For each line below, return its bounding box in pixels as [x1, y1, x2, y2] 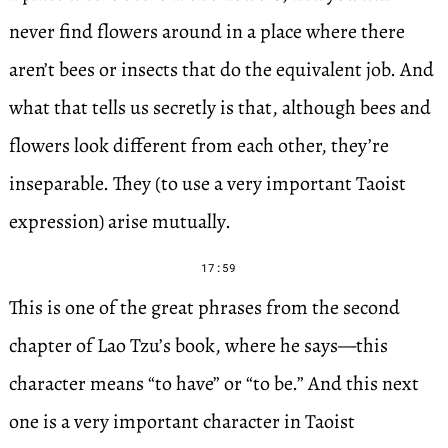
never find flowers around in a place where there [8, 18, 405, 45]
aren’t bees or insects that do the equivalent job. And [8, 56, 434, 83]
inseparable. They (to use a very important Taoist [8, 170, 406, 197]
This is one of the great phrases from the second [8, 294, 400, 321]
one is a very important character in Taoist [8, 408, 355, 435]
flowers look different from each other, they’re [8, 132, 389, 159]
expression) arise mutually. [8, 208, 231, 235]
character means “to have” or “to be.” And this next [8, 370, 419, 397]
